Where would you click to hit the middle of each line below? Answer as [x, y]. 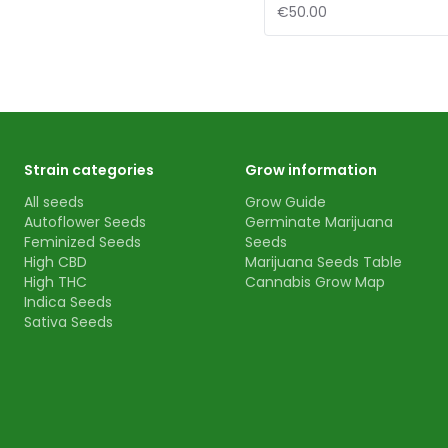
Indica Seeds [68, 302]
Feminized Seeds [82, 242]
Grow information [311, 170]
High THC [55, 282]
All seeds [54, 202]
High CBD [55, 262]
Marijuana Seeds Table [324, 262]
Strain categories [89, 170]
